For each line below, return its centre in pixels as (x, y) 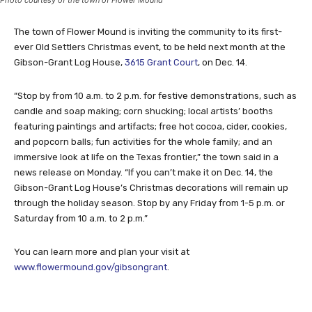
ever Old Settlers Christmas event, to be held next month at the (150, 47)
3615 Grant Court (161, 62)
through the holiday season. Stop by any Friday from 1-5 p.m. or (149, 203)
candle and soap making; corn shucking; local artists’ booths (143, 111)
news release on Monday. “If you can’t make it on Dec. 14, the (143, 172)
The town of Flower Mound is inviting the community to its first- (148, 31)
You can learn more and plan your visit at (102, 251)
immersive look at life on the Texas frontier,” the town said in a (146, 157)
